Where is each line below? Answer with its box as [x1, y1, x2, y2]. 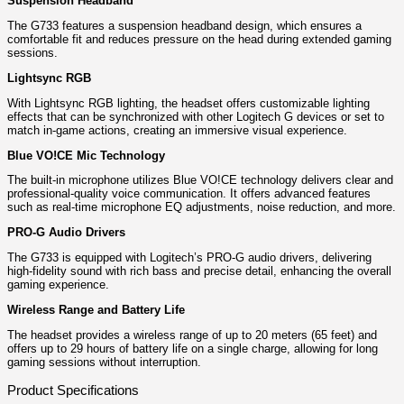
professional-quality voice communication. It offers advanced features [7, 187, 371, 201]
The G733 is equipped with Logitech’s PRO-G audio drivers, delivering [7, 250, 372, 264]
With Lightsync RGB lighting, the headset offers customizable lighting [7, 96, 370, 110]
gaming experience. [7, 277, 109, 291]
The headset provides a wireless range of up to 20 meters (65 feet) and [7, 327, 377, 342]
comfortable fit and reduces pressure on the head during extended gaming [7, 32, 391, 47]
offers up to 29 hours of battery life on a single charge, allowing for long [7, 341, 378, 355]
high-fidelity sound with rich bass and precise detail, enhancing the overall [7, 263, 391, 278]
